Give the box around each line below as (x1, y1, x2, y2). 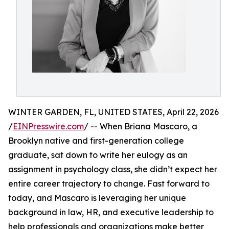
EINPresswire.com (13, 121, 84, 131)
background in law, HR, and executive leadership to (8, 207, 214, 217)
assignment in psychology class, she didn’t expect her (8, 164, 217, 174)
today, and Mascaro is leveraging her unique (8, 193, 186, 203)
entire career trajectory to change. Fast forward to (8, 178, 210, 189)
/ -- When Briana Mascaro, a (84, 121, 197, 131)
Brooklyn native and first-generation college (8, 135, 184, 146)
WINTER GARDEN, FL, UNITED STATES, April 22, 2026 (8, 107, 219, 117)
